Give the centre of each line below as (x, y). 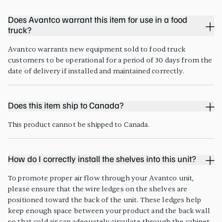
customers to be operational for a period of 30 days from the (110, 60)
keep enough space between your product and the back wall (109, 211)
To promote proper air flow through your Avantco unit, (101, 178)
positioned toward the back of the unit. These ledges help (105, 200)
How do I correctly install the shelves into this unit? (102, 160)
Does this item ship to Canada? (66, 106)
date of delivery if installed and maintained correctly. (96, 71)
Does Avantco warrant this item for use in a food (98, 20)
